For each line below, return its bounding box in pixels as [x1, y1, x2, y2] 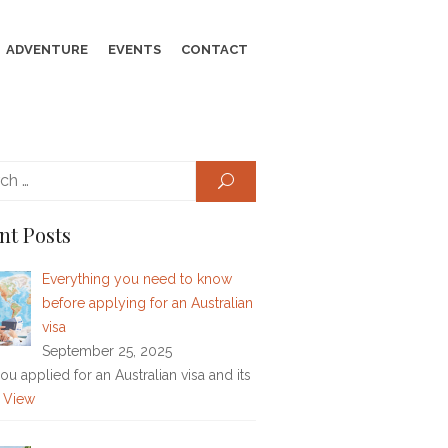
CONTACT [181, 42, 248, 57]
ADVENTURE [6, 42, 88, 57]
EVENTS [108, 42, 161, 57]
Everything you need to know [41, 270, 232, 287]
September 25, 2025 [41, 342, 172, 359]
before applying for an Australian [41, 294, 253, 311]
